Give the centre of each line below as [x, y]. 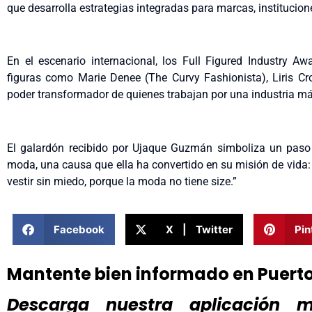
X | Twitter [200, 229]
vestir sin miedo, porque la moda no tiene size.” [122, 182]
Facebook [79, 229]
